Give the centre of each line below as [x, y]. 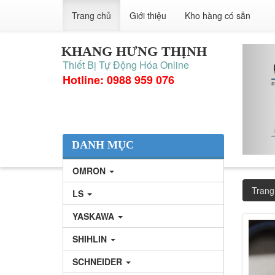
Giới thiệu [148, 15]
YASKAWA [95, 216]
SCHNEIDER [99, 261]
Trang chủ [91, 15]
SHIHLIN [91, 239]
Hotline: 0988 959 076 [118, 80]
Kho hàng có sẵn [218, 15]
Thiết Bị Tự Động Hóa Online [126, 65]
